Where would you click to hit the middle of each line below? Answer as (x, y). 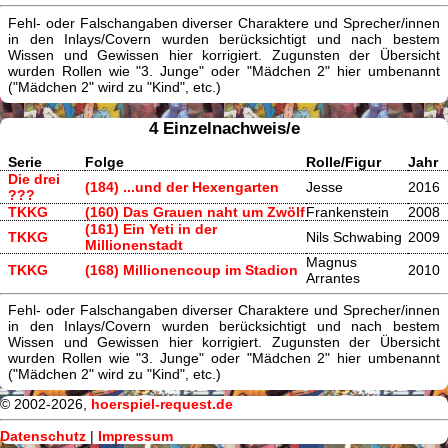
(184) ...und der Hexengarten (182, 186)
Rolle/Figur (343, 161)
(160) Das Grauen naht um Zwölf (195, 211)
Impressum (135, 436)
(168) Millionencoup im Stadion (191, 269)
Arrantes (333, 277)
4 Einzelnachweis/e (224, 127)
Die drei (34, 178)
